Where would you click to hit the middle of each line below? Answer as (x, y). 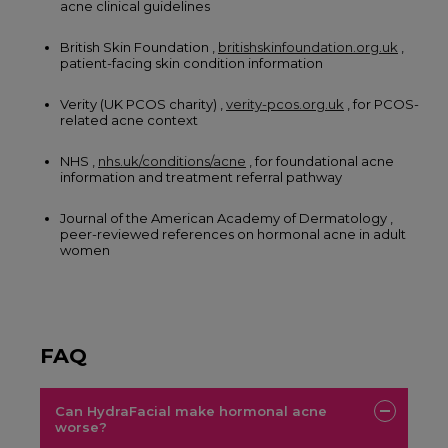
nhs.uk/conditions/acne (172, 160)
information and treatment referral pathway (201, 176)
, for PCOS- (381, 103)
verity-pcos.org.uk (285, 103)
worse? (80, 426)
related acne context (129, 119)
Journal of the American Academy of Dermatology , (226, 217)
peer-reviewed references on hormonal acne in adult (233, 233)
